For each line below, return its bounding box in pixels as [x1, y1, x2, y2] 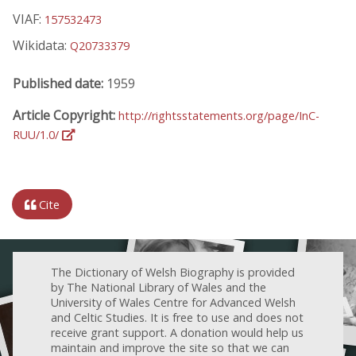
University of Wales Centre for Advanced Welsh [51, 294, 296, 310]
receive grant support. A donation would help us [51, 324, 304, 340]
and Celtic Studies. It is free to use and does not [51, 309, 304, 325]
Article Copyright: [13, 106, 118, 124]
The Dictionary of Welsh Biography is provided [51, 264, 295, 280]
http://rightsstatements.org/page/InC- [118, 107, 319, 123]
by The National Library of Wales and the [51, 279, 266, 295]
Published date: [13, 74, 106, 92]
